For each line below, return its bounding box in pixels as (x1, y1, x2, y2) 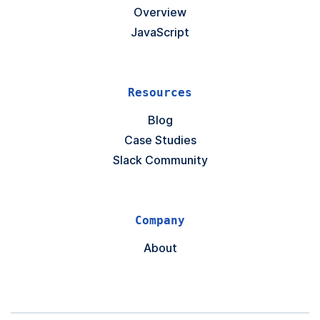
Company (135, 214, 185, 228)
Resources (128, 86, 192, 100)
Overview (134, 5, 186, 20)
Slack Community (112, 153, 208, 168)
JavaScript (131, 25, 189, 40)
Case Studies (124, 133, 196, 148)
